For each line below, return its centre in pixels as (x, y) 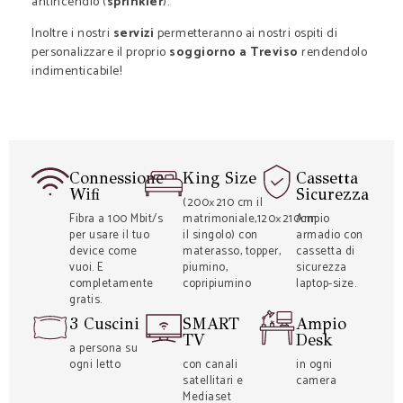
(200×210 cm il (223, 202)
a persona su (103, 348)
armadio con (330, 235)
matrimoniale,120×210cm (250, 219)
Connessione (116, 178)
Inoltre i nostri (72, 34)
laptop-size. (326, 283)
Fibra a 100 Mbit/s (116, 219)
